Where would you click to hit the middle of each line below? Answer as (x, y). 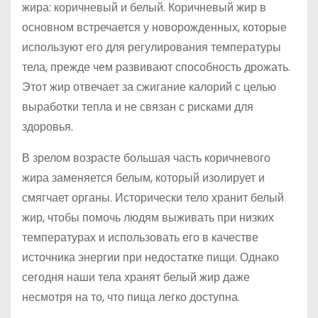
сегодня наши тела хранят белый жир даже (136, 277)
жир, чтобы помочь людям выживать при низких (148, 218)
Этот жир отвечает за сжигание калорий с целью (149, 87)
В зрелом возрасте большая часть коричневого (146, 158)
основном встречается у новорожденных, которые (154, 27)
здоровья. (48, 127)
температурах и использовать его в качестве (140, 237)
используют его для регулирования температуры (152, 47)
